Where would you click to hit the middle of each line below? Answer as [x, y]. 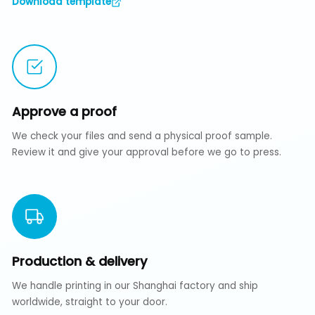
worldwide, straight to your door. [90, 302]
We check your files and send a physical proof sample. [142, 136]
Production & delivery [80, 262]
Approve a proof [65, 112]
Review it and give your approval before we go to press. [147, 153]
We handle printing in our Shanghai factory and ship [135, 286]
